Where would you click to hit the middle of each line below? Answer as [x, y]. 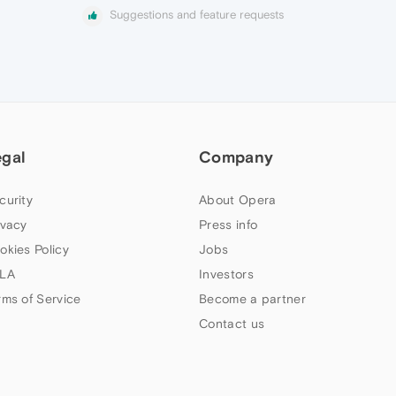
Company [236, 156]
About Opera [238, 199]
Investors [226, 274]
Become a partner [252, 298]
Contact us [232, 323]
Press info [228, 224]
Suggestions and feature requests [197, 15]
